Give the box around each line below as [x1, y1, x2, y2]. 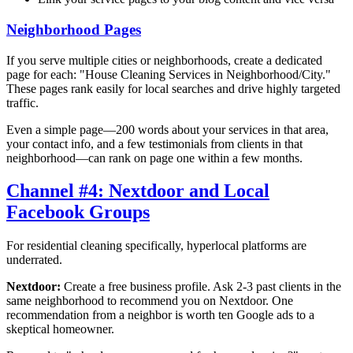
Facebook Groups [6, 202, 150, 223]
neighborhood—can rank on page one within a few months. [6, 150, 303, 165]
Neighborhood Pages [6, 20, 141, 38]
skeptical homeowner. [6, 322, 114, 336]
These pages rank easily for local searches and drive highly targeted [6, 81, 340, 95]
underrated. [6, 253, 62, 267]
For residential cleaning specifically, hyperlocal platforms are [6, 239, 307, 253]
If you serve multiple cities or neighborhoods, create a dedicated [6, 53, 322, 67]
